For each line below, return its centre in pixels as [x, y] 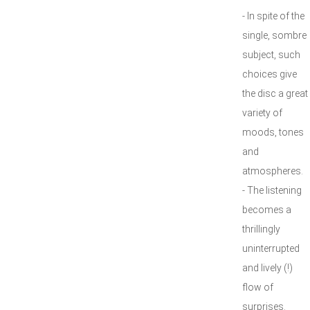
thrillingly [261, 229]
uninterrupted [271, 248]
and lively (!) [267, 268]
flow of [258, 287]
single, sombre [274, 35]
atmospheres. [273, 171]
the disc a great [275, 93]
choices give [270, 74]
